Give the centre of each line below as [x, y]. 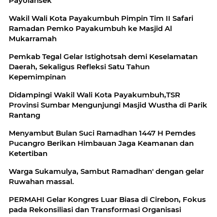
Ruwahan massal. [41, 181]
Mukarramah [33, 38]
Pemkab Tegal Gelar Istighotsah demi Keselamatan [103, 56]
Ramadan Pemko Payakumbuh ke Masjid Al [90, 28]
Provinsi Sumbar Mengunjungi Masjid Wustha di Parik [108, 105]
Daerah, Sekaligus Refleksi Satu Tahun [79, 66]
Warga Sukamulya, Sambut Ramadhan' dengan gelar [106, 171]
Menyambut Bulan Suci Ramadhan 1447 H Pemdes [87, 133]
